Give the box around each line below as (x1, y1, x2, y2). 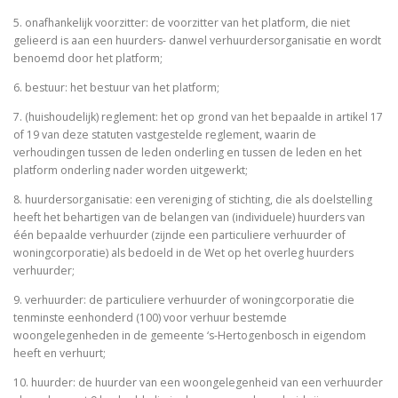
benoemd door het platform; (13, 50, 165, 66)
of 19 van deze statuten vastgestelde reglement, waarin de (13, 127, 316, 143)
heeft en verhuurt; (13, 346, 108, 362)
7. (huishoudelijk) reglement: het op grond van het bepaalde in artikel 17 (13, 109, 383, 125)
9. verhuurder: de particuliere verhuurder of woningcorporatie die (13, 292, 354, 308)
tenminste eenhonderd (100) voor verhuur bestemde (13, 310, 287, 326)
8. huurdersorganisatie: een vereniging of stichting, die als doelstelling (13, 192, 372, 208)
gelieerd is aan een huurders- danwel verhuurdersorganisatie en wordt (13, 32, 381, 48)
